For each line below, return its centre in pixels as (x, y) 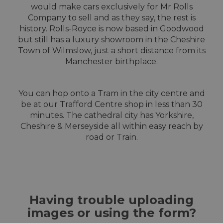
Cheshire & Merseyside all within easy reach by (111, 126)
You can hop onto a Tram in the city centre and (111, 94)
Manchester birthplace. (111, 62)
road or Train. (111, 137)
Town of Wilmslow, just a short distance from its (111, 51)
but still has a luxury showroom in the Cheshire (111, 40)
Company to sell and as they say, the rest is (111, 18)
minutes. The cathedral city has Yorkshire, (111, 115)
